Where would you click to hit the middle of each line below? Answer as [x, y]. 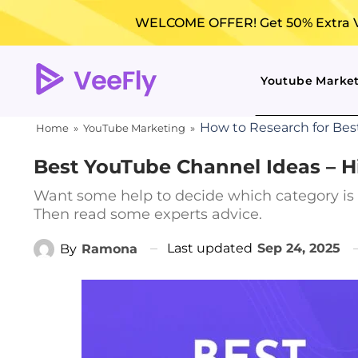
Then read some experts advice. [148, 214]
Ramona [109, 249]
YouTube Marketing [134, 128]
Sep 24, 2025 [299, 248]
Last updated [211, 248]
